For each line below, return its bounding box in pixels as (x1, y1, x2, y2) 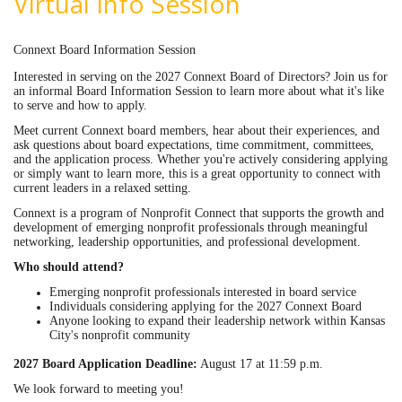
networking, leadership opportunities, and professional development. (13, 234, 361, 249)
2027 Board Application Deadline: (13, 356, 197, 371)
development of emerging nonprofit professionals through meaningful (13, 220, 368, 234)
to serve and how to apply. (13, 98, 147, 112)
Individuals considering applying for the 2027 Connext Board (49, 299, 362, 313)
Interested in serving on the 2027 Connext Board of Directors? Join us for (13, 69, 388, 83)
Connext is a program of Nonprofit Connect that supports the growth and (13, 205, 384, 220)
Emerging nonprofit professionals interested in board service (49, 284, 356, 299)
